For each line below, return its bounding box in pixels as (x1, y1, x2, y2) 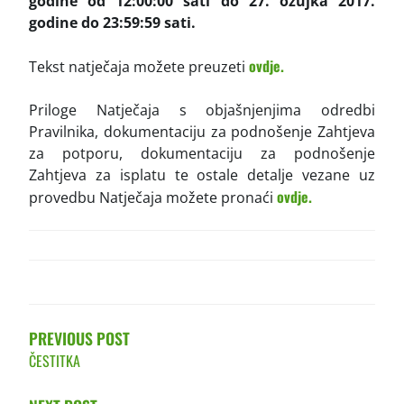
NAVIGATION (28, 284, 143, 320)
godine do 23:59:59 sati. (29, 12, 199, 32)
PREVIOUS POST (29, 326, 130, 350)
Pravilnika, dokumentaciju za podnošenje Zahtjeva (29, 121, 375, 142)
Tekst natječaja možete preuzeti (29, 56, 249, 77)
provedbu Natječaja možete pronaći (29, 187, 277, 207)
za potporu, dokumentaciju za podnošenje (29, 142, 375, 163)
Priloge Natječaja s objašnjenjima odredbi (29, 99, 375, 120)
